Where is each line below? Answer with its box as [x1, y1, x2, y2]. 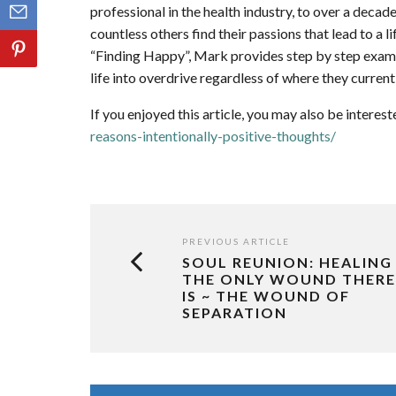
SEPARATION [182, 304, 287, 322]
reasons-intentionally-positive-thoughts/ [90, 127, 336, 145]
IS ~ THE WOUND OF [182, 287, 350, 305]
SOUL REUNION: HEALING [182, 254, 392, 271]
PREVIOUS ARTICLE [182, 236, 290, 247]
